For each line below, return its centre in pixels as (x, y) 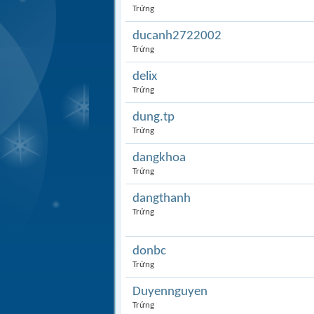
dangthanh (162, 199)
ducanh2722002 (177, 36)
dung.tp (153, 117)
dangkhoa (159, 158)
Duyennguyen (170, 292)
